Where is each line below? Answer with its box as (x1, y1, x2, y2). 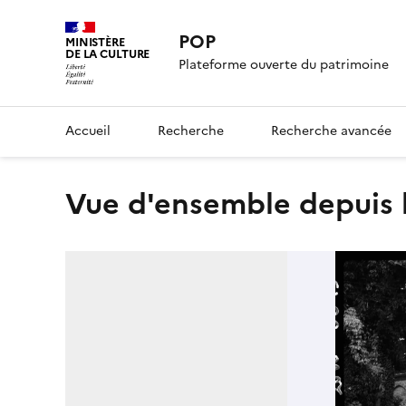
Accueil (65, 121, 111, 140)
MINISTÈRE (65, 34, 125, 51)
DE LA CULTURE (65, 45, 150, 63)
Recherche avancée (271, 121, 391, 140)
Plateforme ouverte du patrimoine (179, 55, 390, 75)
